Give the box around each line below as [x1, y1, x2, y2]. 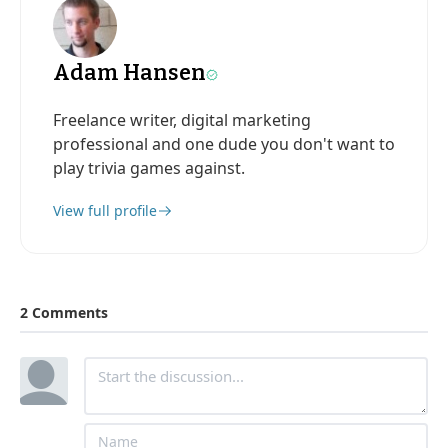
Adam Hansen [53, 60, 206, 87]
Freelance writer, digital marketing [53, 109, 311, 132]
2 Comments [20, 303, 108, 323]
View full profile [53, 201, 157, 221]
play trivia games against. [53, 157, 245, 180]
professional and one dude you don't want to [53, 133, 395, 156]
